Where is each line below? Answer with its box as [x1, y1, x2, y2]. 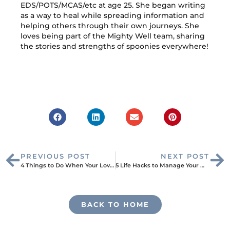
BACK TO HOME [81, 200, 149, 208]
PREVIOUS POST [21, 151, 90, 160]
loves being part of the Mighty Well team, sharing [21, 31, 205, 41]
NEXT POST [161, 151, 209, 160]
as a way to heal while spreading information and [21, 10, 204, 20]
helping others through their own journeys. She [21, 21, 199, 30]
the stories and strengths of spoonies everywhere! [21, 41, 208, 51]
